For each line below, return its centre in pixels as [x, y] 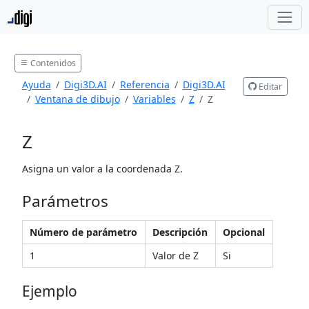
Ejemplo [49, 291]
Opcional [244, 232]
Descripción [180, 232]
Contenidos [52, 63]
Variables [154, 99]
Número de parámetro [83, 232]
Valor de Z [176, 256]
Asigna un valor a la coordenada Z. [102, 168]
